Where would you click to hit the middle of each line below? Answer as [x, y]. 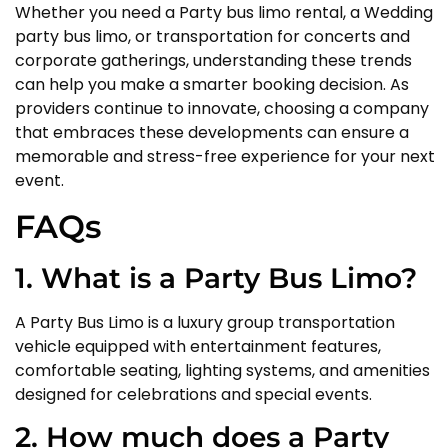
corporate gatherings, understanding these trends [213, 61]
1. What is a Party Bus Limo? [216, 277]
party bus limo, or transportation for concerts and [212, 37]
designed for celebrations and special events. [193, 394]
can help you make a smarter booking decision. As [212, 85]
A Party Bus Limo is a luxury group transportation [205, 322]
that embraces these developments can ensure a [212, 133]
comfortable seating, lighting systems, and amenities [222, 370]
